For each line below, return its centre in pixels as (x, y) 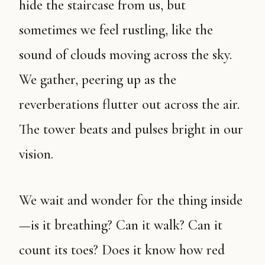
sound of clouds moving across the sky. (125, 55)
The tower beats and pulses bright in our (131, 129)
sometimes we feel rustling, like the (116, 30)
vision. (36, 154)
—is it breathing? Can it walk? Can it (121, 225)
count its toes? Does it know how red (122, 250)
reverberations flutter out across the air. (129, 104)
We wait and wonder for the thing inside (25, 200)
